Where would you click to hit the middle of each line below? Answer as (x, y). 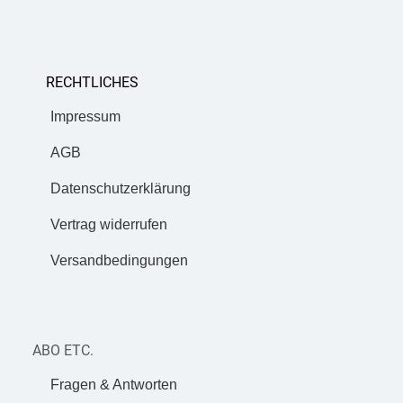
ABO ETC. (63, 350)
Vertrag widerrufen (109, 224)
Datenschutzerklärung (121, 188)
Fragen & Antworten (114, 384)
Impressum (85, 116)
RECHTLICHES (92, 82)
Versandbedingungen (119, 260)
